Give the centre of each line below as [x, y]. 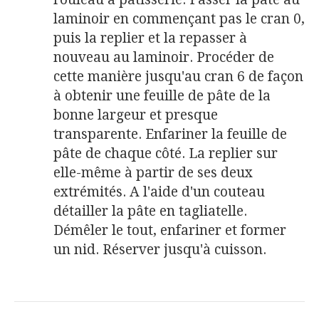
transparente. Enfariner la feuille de [170, 134]
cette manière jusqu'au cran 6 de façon [178, 76]
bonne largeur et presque [136, 115]
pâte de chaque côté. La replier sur [166, 153]
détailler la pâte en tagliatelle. [150, 211]
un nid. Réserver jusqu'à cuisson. [160, 249]
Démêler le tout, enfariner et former [170, 230]
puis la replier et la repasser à [150, 38]
